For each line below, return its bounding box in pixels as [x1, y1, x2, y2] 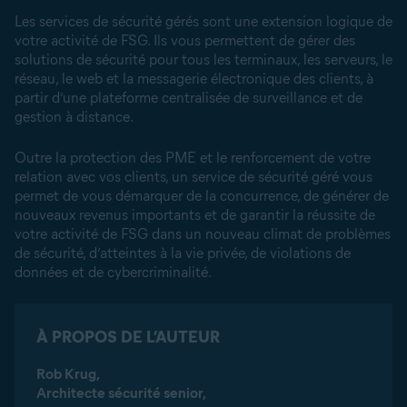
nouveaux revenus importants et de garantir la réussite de [15, 206, 375, 223]
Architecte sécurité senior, [36, 384, 206, 402]
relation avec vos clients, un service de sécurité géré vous [15, 168, 372, 185]
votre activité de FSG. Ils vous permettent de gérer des [15, 32, 355, 49]
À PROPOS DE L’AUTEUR [36, 327, 220, 347]
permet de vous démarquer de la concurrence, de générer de [15, 187, 389, 204]
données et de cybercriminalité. [15, 263, 212, 281]
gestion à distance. [15, 108, 134, 125]
